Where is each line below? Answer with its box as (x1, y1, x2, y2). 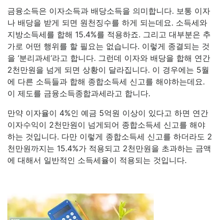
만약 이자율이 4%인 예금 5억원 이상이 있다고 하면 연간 (7, 108, 208, 118)
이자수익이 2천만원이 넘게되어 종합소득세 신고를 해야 (7, 120, 205, 130)
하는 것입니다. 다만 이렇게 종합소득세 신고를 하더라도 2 (7, 132, 212, 141)
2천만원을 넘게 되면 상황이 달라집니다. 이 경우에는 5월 (7, 65, 209, 75)
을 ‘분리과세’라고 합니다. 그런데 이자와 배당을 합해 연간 (7, 53, 210, 63)
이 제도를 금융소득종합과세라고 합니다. (7, 88, 153, 98)
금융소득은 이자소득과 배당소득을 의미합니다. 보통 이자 (7, 6, 210, 16)
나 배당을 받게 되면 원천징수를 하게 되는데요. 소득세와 (7, 18, 207, 27)
